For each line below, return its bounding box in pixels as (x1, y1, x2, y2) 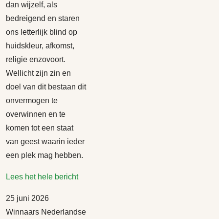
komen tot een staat (6, 124, 73, 132)
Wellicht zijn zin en (6, 69, 71, 77)
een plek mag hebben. (6, 151, 83, 159)
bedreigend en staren (6, 14, 80, 22)
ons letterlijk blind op (6, 28, 77, 36)
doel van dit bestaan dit (6, 83, 86, 91)
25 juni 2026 (6, 194, 49, 202)
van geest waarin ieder (6, 137, 85, 146)
